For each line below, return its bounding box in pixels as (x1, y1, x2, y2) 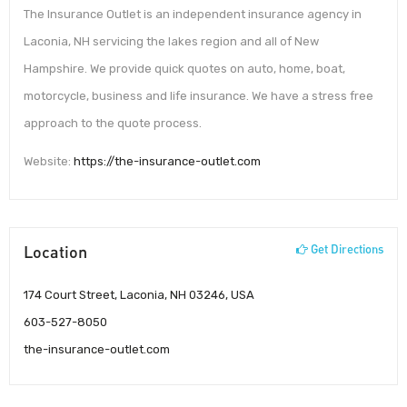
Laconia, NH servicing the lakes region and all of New (24, 35, 319, 49)
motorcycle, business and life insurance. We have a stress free (24, 89, 373, 104)
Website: (24, 154, 74, 168)
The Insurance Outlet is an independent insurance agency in (24, 7, 362, 22)
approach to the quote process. (24, 116, 202, 131)
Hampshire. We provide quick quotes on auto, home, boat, (24, 62, 345, 76)
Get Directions (308, 242, 383, 257)
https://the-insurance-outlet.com (74, 154, 261, 168)
